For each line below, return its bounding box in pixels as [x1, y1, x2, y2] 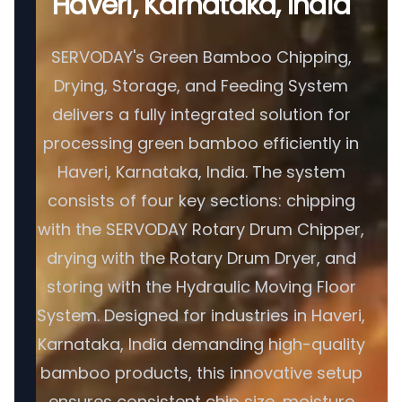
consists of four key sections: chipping [47, 189, 355, 212]
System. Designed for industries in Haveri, [37, 304, 365, 327]
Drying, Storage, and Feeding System [54, 74, 348, 97]
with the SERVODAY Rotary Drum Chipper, [38, 218, 364, 240]
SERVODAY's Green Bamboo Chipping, [50, 46, 352, 68]
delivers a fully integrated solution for [51, 103, 351, 126]
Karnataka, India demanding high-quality [37, 333, 365, 355]
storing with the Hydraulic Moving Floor [46, 275, 356, 298]
